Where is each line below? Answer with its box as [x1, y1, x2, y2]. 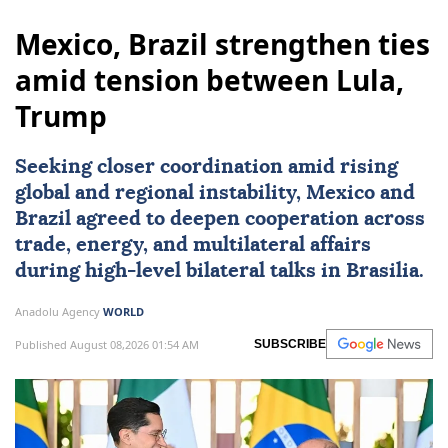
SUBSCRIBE [254, 337, 326, 352]
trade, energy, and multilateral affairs [15, 235, 371, 256]
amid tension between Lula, [15, 61, 404, 100]
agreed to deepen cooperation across [71, 209, 425, 230]
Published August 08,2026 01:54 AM [15, 336, 199, 352]
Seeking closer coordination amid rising [15, 157, 398, 178]
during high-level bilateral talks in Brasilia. [15, 261, 424, 282]
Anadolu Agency [15, 304, 103, 320]
